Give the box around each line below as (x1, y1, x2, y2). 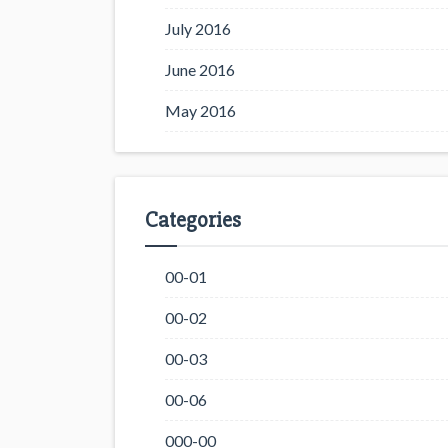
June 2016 (165, 60, 235, 79)
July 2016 (165, 19, 231, 38)
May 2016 (165, 101, 236, 120)
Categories (145, 207, 241, 234)
